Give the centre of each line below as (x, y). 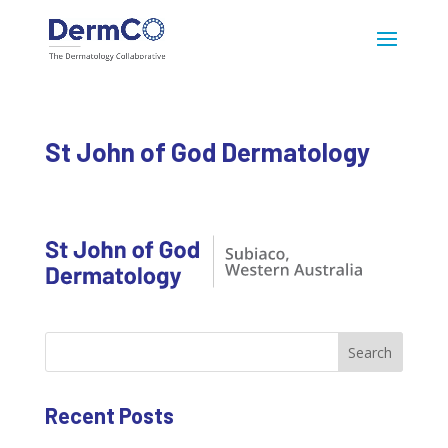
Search (370, 352)
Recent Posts (109, 415)
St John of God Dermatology (207, 151)
